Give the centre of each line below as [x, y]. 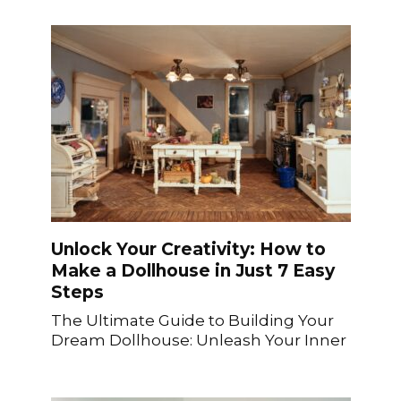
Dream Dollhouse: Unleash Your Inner [198, 339]
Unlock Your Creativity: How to [188, 250]
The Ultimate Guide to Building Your [192, 320]
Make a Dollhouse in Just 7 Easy [192, 271]
